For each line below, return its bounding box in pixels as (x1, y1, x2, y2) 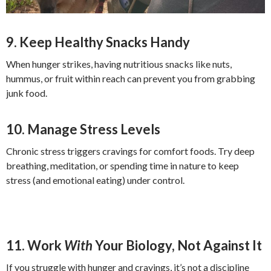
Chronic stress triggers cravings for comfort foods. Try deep (6, 145, 255, 157)
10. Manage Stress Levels (6, 121, 160, 138)
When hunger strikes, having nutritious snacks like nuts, (6, 58, 232, 70)
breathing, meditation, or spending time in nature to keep (6, 160, 239, 172)
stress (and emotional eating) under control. (6, 174, 184, 186)
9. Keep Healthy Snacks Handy (6, 34, 190, 51)
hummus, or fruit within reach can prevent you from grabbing (6, 73, 255, 85)
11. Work (6, 237, 64, 254)
